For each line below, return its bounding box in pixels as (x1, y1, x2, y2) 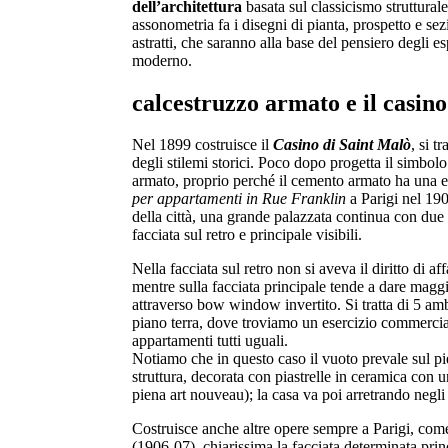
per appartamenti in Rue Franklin (132, 190, 346, 208)
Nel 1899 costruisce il (132, 136, 273, 154)
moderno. (132, 51, 192, 69)
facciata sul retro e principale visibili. (132, 226, 362, 244)
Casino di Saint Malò (273, 136, 411, 154)
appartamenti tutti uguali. (132, 332, 288, 350)
